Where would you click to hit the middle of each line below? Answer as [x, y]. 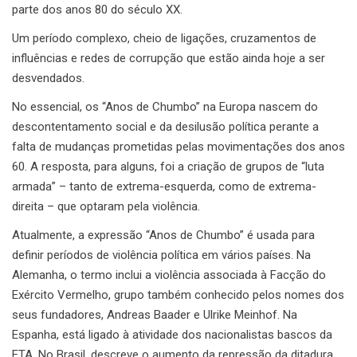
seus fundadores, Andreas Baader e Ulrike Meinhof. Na [155, 315]
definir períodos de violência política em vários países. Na [161, 255]
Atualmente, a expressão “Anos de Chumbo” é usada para [163, 235]
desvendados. [48, 78]
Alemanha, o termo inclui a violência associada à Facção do [169, 275]
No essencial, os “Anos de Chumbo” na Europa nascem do [165, 107]
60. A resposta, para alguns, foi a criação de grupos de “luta [168, 167]
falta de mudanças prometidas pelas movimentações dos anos [178, 147]
